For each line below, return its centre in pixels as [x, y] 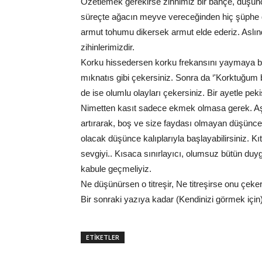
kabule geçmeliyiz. [116, 169]
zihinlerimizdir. [108, 47]
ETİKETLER [103, 237]
